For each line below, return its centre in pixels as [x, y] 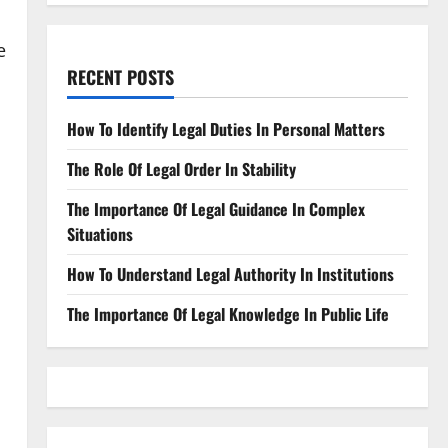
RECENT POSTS [120, 77]
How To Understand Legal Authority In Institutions [230, 274]
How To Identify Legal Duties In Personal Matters [225, 129]
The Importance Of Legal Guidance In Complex [215, 209]
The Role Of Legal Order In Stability [181, 169]
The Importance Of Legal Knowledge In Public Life [227, 314]
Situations [99, 234]
